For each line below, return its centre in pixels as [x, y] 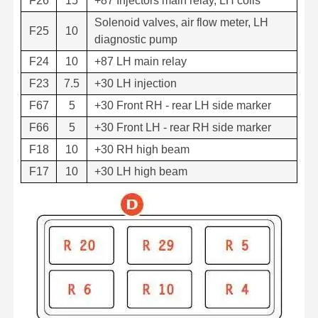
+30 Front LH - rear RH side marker [183, 127]
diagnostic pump [136, 39]
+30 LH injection [136, 83]
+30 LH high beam [141, 171]
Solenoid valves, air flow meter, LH [181, 22]
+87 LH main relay [141, 61]
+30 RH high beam [142, 149]
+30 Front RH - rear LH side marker [183, 105]
